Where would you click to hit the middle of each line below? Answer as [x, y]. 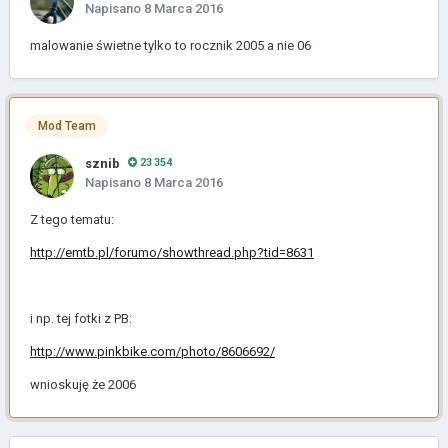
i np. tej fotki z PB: [81, 318]
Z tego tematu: [72, 219]
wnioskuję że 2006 [83, 384]
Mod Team [67, 125]
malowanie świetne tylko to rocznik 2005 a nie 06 [170, 45]
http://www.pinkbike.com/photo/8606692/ [152, 351]
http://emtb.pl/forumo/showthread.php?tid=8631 [172, 252]
